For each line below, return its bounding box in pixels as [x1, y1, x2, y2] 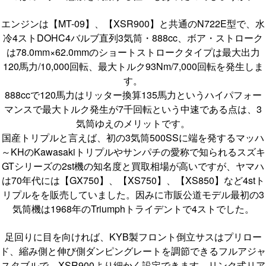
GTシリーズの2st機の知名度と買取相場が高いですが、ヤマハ [2, 159, 264, 173]
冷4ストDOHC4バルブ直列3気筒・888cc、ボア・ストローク [3, 30, 263, 45]
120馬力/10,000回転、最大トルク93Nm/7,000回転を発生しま [2, 59, 264, 73]
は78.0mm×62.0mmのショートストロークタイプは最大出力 [6, 45, 260, 59]
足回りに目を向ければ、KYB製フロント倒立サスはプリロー [4, 229, 262, 243]
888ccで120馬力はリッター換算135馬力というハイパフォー [4, 87, 262, 102]
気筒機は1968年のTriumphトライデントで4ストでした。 [12, 201, 254, 216]
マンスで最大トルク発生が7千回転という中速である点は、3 [4, 102, 262, 116]
